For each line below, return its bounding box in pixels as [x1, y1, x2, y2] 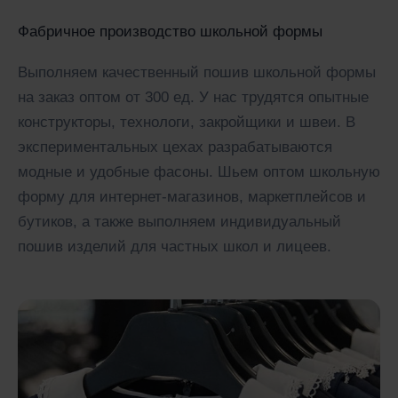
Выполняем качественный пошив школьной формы [18, 63, 376, 81]
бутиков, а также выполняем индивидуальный [18, 212, 341, 230]
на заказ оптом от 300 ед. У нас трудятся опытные [18, 88, 369, 106]
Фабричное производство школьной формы [18, 22, 322, 40]
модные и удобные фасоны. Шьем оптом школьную [18, 163, 380, 180]
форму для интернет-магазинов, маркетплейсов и [18, 187, 366, 205]
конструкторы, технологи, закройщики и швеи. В [18, 113, 355, 131]
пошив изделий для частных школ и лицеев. [18, 237, 331, 255]
